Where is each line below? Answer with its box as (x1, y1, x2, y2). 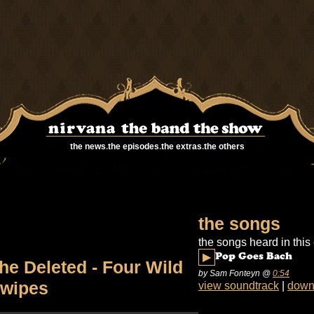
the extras (161, 142, 202, 151)
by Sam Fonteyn (198, 268, 260, 278)
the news (69, 142, 106, 151)
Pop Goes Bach (215, 252, 292, 262)
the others (203, 142, 245, 151)
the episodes (107, 142, 159, 151)
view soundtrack (198, 279, 279, 292)
